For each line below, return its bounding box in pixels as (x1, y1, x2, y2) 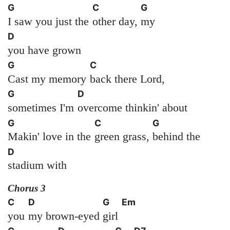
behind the (152, 130, 201, 143)
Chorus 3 (8, 183, 46, 194)
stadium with (8, 159, 67, 172)
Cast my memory (8, 72, 86, 85)
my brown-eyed (28, 209, 100, 222)
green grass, (94, 130, 149, 143)
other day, (92, 14, 138, 28)
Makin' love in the (8, 130, 91, 143)
